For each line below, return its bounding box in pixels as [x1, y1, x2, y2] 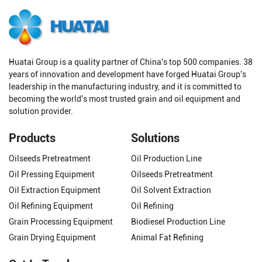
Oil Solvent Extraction [131, 185, 211, 195]
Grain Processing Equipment [9, 216, 113, 226]
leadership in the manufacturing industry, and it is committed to [9, 81, 242, 91]
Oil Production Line [131, 153, 202, 163]
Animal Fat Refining [131, 232, 204, 242]
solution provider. [9, 106, 73, 116]
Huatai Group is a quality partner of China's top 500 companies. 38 [9, 57, 253, 67]
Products [9, 130, 56, 145]
